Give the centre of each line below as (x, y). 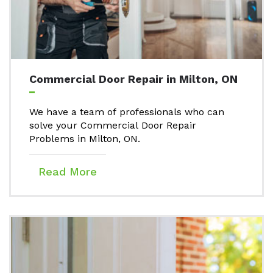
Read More (68, 171)
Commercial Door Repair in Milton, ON (133, 79)
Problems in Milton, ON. (85, 139)
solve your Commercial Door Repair (113, 126)
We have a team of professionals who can (127, 112)
